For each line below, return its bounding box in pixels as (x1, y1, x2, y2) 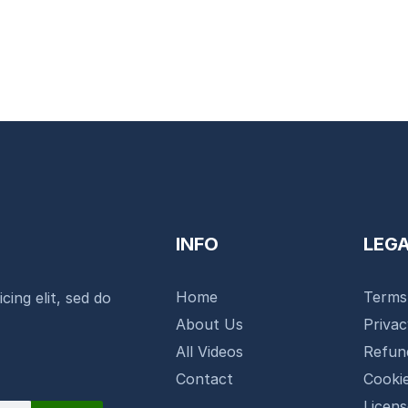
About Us (176, 314, 244, 333)
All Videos (176, 342, 244, 361)
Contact (176, 369, 234, 388)
